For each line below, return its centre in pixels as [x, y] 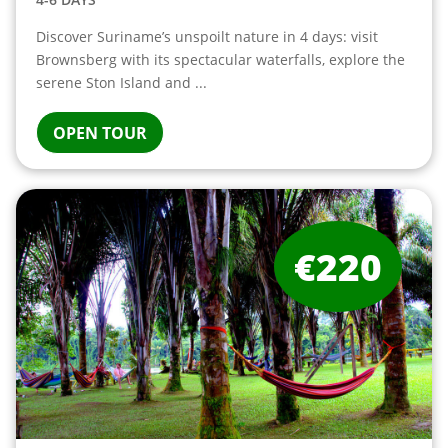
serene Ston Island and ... [121, 82]
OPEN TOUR [99, 133]
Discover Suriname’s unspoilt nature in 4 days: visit [206, 36]
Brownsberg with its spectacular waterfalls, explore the [220, 59]
